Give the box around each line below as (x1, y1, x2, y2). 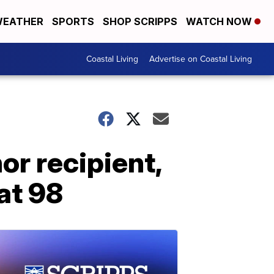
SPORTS (52, 15, 94, 28)
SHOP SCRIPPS (103, 15, 177, 28)
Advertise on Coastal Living (149, 53, 252, 65)
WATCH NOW (186, 15, 254, 28)
